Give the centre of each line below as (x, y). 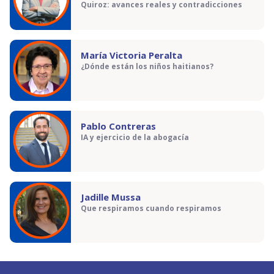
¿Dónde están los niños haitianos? (147, 67)
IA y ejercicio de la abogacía (135, 138)
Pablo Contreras (118, 126)
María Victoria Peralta (131, 55)
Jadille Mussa (111, 197)
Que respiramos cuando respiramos (151, 209)
